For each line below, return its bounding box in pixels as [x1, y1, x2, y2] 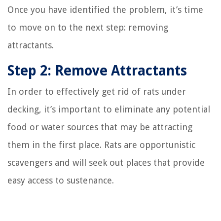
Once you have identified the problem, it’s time [7, 4, 203, 15]
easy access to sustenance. [7, 175, 114, 185]
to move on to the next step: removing [7, 22, 168, 33]
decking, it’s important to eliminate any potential [7, 104, 210, 114]
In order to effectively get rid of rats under [7, 86, 186, 97]
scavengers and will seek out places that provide [7, 157, 205, 168]
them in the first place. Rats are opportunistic [7, 139, 195, 150]
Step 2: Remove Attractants [7, 62, 187, 79]
